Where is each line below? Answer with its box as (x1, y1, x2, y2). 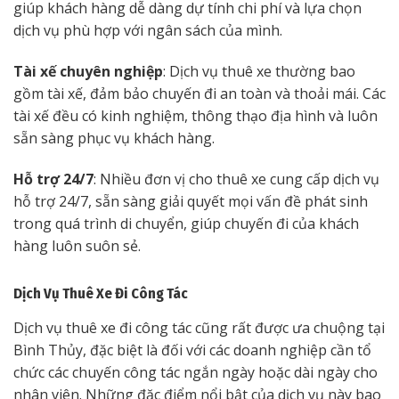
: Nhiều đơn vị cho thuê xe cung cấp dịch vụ (94, 168, 379, 189)
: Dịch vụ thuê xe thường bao (163, 61, 355, 81)
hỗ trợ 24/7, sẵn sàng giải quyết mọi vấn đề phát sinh (13, 191, 368, 211)
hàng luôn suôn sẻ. (13, 235, 141, 256)
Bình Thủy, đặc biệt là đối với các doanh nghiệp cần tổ (13, 339, 371, 360)
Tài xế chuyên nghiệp (13, 61, 163, 81)
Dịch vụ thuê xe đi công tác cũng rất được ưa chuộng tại (13, 317, 385, 338)
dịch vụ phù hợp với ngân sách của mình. (13, 20, 282, 41)
